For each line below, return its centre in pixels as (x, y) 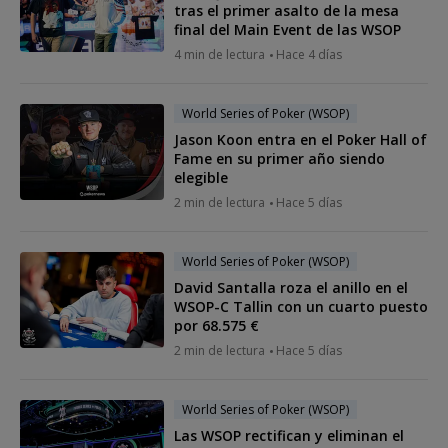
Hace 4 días (309, 54)
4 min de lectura (219, 54)
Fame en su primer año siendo (279, 158)
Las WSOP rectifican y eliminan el (289, 435)
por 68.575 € (216, 325)
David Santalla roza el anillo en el (291, 287)
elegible (201, 177)
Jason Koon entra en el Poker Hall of (300, 139)
